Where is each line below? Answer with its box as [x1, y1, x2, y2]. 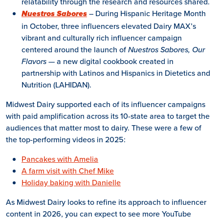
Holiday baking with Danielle [22, 176, 121, 188]
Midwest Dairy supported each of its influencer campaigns [6, 98, 205, 109]
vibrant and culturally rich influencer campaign [22, 32, 182, 43]
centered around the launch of [22, 44, 128, 55]
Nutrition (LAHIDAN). [22, 79, 93, 90]
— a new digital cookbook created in [46, 55, 174, 66]
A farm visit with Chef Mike [22, 165, 114, 176]
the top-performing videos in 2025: [6, 133, 126, 145]
